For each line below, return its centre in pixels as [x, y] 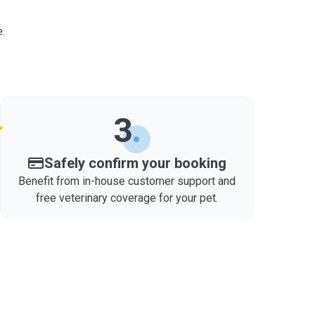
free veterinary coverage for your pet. [127, 198]
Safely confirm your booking [135, 163]
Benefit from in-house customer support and [127, 181]
